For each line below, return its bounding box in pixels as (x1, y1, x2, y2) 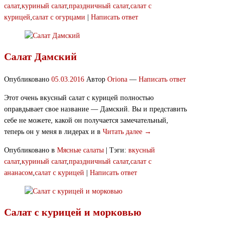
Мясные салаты (57, 146, 104, 155)
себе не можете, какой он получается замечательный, (4, 117, 168, 125)
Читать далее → (103, 128, 151, 136)
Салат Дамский (4, 50, 77, 62)
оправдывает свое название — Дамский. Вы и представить (4, 105, 187, 113)
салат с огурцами (32, 13, 85, 22)
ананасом (4, 169, 33, 177)
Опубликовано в (4, 146, 55, 155)
